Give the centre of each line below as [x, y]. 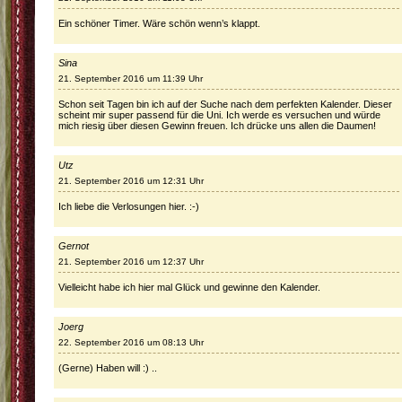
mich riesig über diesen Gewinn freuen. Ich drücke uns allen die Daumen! [217, 126]
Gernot [74, 246]
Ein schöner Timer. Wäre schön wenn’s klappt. [159, 23]
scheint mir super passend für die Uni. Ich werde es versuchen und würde [219, 115]
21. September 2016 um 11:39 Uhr [131, 79]
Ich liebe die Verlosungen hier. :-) [129, 206]
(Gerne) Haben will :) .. [108, 368]
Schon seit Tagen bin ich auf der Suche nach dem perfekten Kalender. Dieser [225, 104]
